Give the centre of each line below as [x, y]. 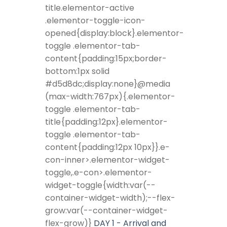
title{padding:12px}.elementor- [106, 122]
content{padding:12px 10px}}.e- [107, 147]
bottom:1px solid [77, 71]
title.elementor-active [90, 8]
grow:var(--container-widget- [106, 211]
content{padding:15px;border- [106, 59]
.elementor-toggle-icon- [95, 21]
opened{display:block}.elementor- [115, 33]
